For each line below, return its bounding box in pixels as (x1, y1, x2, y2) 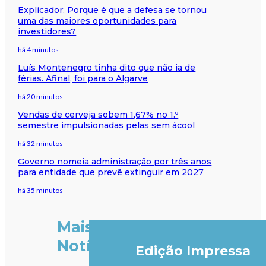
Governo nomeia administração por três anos (18, 156, 212, 167)
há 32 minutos (18, 138, 64, 148)
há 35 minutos (18, 185, 64, 195)
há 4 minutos (18, 45, 59, 54)
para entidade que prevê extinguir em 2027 (18, 166, 204, 178)
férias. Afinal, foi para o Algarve (18, 72, 148, 84)
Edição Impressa (135, 243, 251, 259)
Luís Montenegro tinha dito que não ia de (18, 62, 196, 73)
